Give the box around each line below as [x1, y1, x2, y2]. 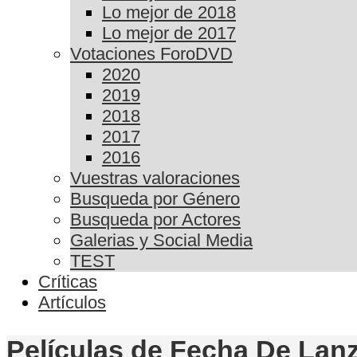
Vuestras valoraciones [70, 168, 240, 189]
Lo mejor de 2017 [102, 23, 236, 44]
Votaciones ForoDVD [70, 44, 233, 65]
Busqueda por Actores [70, 210, 241, 230]
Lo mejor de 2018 [102, 2, 236, 23]
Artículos [38, 292, 106, 313]
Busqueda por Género [70, 189, 240, 210]
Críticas [38, 272, 97, 292]
